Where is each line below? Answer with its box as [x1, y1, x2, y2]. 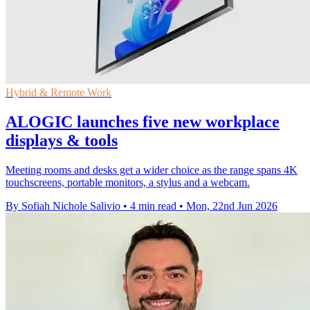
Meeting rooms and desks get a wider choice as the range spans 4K [6, 163, 298, 176]
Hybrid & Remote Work [6, 86, 111, 98]
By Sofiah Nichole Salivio [6, 199, 120, 212]
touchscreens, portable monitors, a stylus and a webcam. [6, 176, 250, 188]
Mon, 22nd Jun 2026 [186, 199, 277, 212]
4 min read [130, 199, 176, 212]
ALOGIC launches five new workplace [6, 112, 280, 131]
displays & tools [6, 131, 118, 149]
